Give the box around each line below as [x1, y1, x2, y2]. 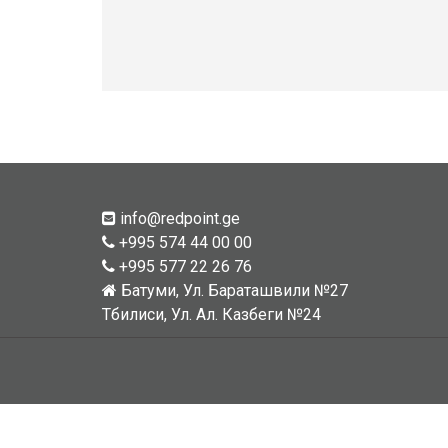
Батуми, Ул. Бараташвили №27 [117, 280, 348, 300]
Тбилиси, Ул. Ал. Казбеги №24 [102, 304, 321, 324]
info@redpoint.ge [116, 208, 240, 228]
